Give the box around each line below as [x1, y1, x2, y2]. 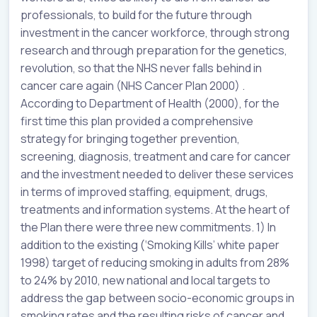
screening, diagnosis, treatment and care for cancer [21, 148, 291, 164]
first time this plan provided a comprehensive [21, 113, 253, 129]
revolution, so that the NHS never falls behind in [21, 59, 262, 76]
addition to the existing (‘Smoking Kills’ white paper [21, 236, 279, 253]
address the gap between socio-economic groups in [21, 289, 294, 306]
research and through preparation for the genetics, [21, 42, 287, 58]
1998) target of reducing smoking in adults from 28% [21, 254, 289, 270]
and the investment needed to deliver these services [21, 166, 294, 182]
